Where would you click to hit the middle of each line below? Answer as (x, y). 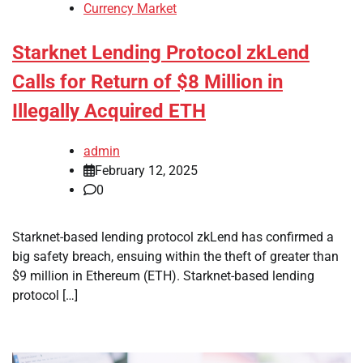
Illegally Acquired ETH (109, 111)
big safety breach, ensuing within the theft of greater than (175, 257)
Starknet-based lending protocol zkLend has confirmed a (173, 237)
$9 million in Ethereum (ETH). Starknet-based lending (163, 276)
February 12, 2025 (146, 171)
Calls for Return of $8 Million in (147, 82)
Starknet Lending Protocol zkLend (161, 53)
